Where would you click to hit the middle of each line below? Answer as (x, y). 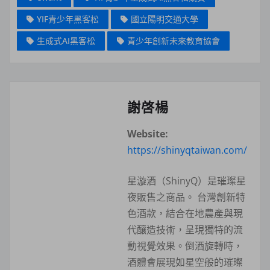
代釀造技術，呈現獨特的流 (185, 229)
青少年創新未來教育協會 (174, 40)
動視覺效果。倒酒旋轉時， (185, 246)
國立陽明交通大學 (165, 19)
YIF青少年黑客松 (68, 19)
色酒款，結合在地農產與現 (185, 213)
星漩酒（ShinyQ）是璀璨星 (187, 181)
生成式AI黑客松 (66, 40)
